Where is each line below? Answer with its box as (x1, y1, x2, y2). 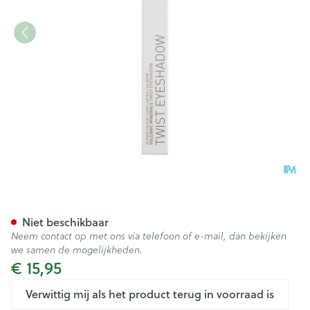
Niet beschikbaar (22, 214, 109, 230)
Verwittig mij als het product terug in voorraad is (26, 286, 274, 302)
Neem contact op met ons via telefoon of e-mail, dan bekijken (11, 229, 286, 243)
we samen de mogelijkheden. (11, 243, 143, 257)
